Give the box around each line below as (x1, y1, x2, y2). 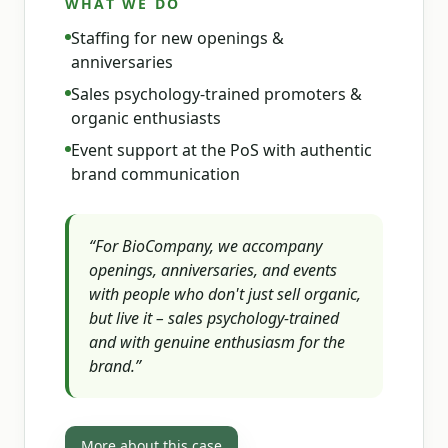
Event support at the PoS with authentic (71, 139, 372, 161)
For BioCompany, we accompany (95, 235, 322, 257)
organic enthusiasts (71, 107, 221, 129)
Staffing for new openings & (71, 27, 284, 49)
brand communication (71, 163, 240, 185)
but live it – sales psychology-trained (89, 307, 339, 329)
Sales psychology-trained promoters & (71, 83, 362, 105)
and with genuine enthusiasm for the (89, 331, 345, 353)
